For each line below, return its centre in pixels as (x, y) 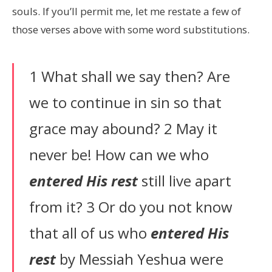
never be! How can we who (119, 154)
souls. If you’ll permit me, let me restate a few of (127, 11)
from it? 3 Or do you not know (131, 206)
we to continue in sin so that (125, 102)
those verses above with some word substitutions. (131, 29)
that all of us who (90, 233)
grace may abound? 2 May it (123, 128)
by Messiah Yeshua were (140, 259)
